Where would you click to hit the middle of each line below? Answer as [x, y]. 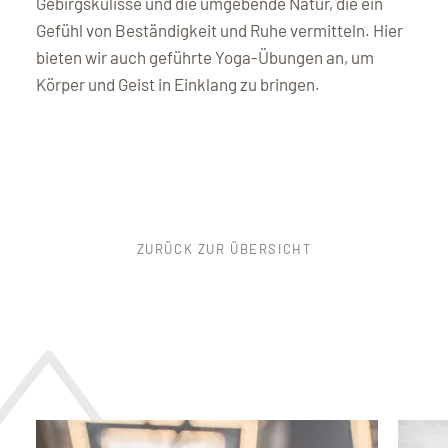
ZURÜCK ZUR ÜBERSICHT [224, 248]
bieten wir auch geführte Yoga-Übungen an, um [205, 56]
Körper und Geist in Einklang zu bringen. [178, 83]
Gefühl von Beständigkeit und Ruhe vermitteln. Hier [219, 29]
